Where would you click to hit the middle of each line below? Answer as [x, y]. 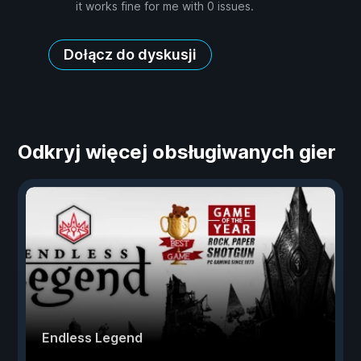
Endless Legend [92, 338]
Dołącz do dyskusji [130, 55]
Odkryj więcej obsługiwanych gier [177, 152]
